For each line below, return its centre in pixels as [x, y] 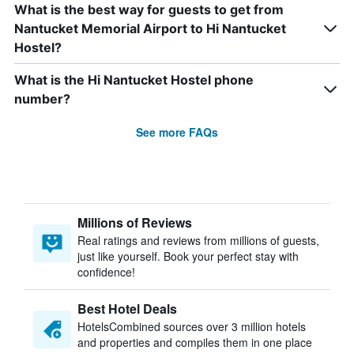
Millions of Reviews [135, 222]
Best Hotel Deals [127, 309]
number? [42, 99]
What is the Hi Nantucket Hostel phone [134, 80]
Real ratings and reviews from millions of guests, [198, 240]
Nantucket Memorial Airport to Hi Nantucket [150, 28]
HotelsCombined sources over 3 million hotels [192, 326]
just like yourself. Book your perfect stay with [188, 256]
